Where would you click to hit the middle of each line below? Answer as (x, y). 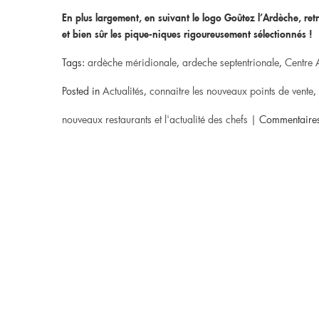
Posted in (82, 91)
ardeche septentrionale (231, 62)
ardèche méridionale (132, 62)
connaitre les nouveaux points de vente (231, 91)
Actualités (123, 91)
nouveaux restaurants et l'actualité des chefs (155, 119)
